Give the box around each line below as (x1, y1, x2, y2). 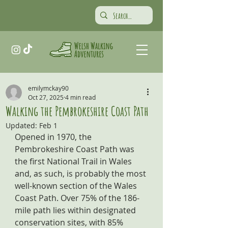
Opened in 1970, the (15, 131, 94, 142)
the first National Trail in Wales (15, 156, 134, 167)
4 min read (65, 93, 96, 101)
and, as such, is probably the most (15, 168, 148, 179)
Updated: (6, 121, 39, 130)
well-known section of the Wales (15, 180, 139, 191)
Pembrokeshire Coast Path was (15, 144, 136, 155)
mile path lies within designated (15, 205, 138, 216)
